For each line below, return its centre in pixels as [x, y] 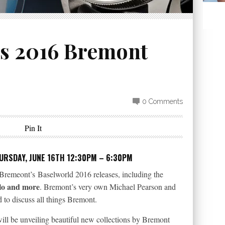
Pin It [33, 128]
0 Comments [162, 101]
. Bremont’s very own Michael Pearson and [108, 187]
